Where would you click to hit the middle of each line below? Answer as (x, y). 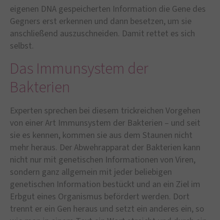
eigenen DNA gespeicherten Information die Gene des (108, 9)
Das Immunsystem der (79, 69)
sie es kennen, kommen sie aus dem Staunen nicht (101, 135)
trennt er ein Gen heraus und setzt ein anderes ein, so (107, 209)
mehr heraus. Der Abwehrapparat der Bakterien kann (105, 147)
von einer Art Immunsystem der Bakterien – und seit (105, 123)
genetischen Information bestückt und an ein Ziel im (105, 184)
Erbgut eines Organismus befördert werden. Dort (100, 196)
